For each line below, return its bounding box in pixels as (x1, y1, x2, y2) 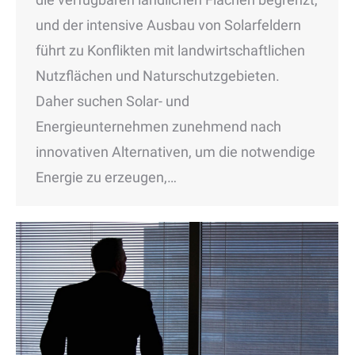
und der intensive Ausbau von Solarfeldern (36, 16, 301, 33)
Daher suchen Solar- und (36, 92, 189, 109)
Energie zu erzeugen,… (36, 168, 177, 185)
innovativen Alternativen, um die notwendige (36, 143, 315, 160)
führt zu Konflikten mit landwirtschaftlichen (36, 41, 305, 59)
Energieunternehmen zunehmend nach (36, 117, 281, 135)
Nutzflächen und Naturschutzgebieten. (36, 67, 280, 84)
